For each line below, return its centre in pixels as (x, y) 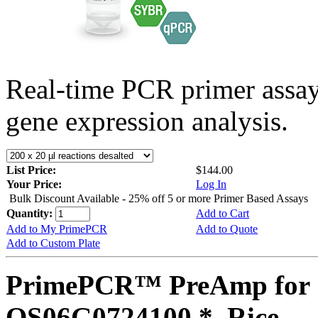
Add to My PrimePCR (57, 229)
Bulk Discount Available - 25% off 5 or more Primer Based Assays (159, 198)
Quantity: (31, 213)
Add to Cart (223, 213)
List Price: (33, 170)
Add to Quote (227, 229)
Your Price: (34, 184)
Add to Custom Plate (53, 243)
